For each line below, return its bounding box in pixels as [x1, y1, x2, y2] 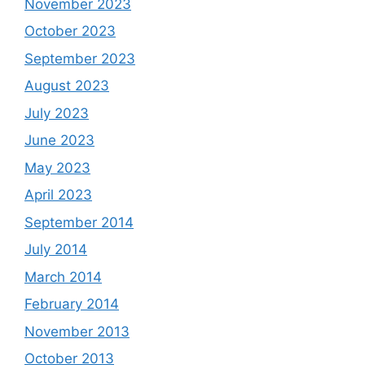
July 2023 [24, 104, 89, 121]
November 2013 [24, 323, 130, 340]
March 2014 [24, 268, 102, 285]
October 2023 [24, 23, 116, 39]
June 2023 [24, 132, 95, 148]
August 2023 [24, 77, 109, 94]
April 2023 [24, 187, 92, 203]
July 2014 [24, 241, 87, 257]
